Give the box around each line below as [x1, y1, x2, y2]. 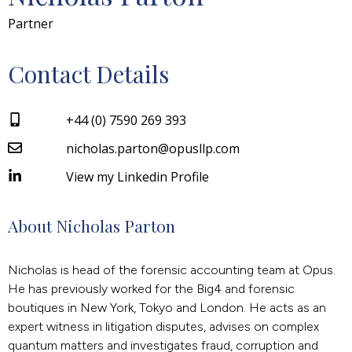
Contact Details [8, 57, 169, 90]
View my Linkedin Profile [66, 167, 210, 185]
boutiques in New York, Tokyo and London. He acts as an [8, 299, 326, 315]
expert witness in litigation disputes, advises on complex [8, 318, 319, 334]
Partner [8, 14, 53, 32]
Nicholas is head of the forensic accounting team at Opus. [8, 262, 335, 277]
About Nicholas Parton [8, 214, 175, 236]
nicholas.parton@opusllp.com [66, 139, 240, 157]
